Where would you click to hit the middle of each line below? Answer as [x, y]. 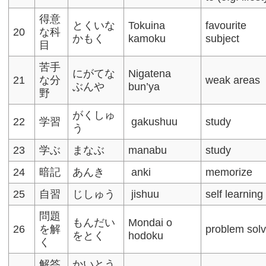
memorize [229, 172]
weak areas [233, 80]
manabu [148, 150]
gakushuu [153, 121]
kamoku [147, 38]
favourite [226, 25]
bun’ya [144, 86]
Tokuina [147, 25]
